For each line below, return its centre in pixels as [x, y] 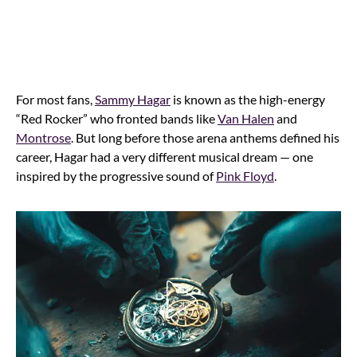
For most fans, [55, 99]
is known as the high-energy [248, 99]
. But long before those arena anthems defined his [205, 137]
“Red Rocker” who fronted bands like [117, 118]
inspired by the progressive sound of [116, 175]
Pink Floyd [245, 175]
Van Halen [246, 118]
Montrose [43, 137]
